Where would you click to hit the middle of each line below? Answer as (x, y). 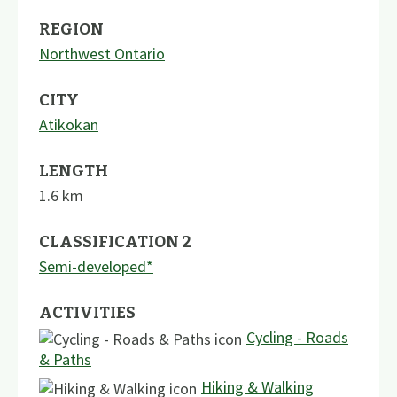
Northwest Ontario (102, 53)
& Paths (65, 359)
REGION (71, 29)
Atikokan (69, 124)
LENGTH (74, 171)
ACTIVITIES (87, 312)
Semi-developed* (96, 266)
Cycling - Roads (297, 337)
